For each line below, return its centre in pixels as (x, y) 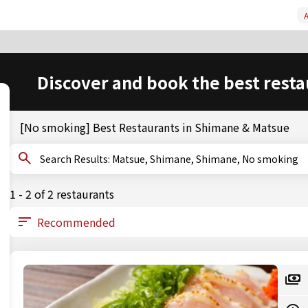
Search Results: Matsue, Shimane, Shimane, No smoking (205, 159)
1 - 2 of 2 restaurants (62, 194)
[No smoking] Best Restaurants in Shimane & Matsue (155, 127)
